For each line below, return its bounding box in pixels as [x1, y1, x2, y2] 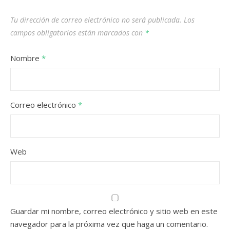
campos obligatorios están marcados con [10, 28, 145, 37]
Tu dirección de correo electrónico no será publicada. [10, 15, 182, 25]
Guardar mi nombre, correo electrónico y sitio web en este [10, 206, 218, 216]
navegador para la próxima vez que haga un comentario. [10, 219, 208, 229]
